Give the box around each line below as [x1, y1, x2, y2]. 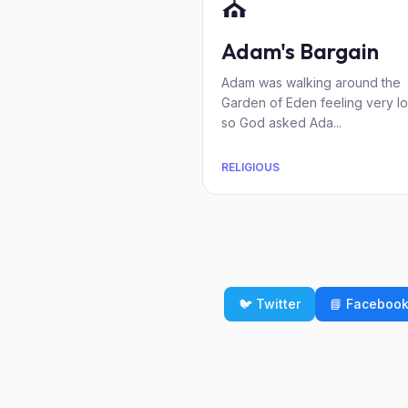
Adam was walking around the [221, 75, 401, 90]
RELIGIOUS [221, 160, 280, 174]
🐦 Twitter [239, 296, 301, 311]
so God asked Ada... [221, 115, 342, 130]
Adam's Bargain [221, 37, 379, 65]
